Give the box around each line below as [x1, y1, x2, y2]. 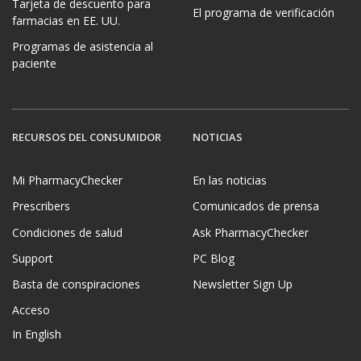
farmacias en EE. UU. [12, 12, 120, 28]
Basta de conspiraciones [12, 276, 140, 292]
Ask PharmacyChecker [193, 224, 309, 240]
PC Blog [193, 250, 234, 266]
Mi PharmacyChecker [12, 172, 122, 189]
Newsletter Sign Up [193, 276, 293, 292]
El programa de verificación [193, 4, 334, 20]
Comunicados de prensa [193, 198, 319, 214]
